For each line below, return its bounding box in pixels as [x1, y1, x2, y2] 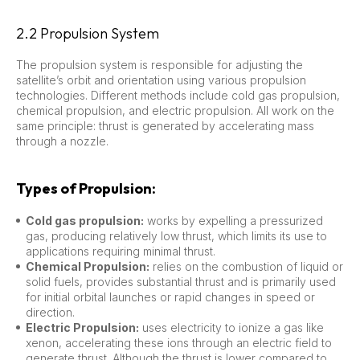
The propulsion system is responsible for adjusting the [16, 57, 303, 72]
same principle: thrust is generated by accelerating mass [16, 118, 314, 133]
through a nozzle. [16, 133, 108, 148]
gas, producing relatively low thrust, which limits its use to [26, 228, 327, 243]
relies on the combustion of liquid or [149, 259, 343, 273]
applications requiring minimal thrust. [26, 243, 215, 258]
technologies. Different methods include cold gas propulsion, [16, 88, 340, 102]
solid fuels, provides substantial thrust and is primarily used [26, 274, 336, 288]
